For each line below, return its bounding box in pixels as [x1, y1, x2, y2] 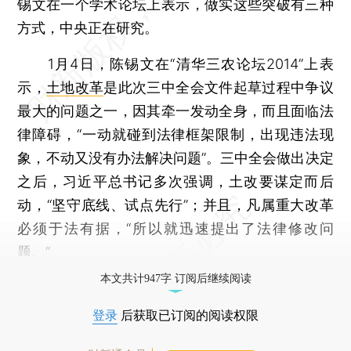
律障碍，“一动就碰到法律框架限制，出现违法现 [17, 125, 334, 143]
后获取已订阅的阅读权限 [118, 308, 259, 322]
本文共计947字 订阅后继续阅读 [100, 272, 251, 284]
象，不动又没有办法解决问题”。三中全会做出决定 [17, 149, 334, 166]
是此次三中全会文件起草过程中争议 [103, 78, 334, 96]
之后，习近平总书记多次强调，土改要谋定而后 [17, 172, 334, 190]
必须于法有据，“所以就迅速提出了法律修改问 [17, 219, 334, 237]
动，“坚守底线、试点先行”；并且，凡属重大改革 [17, 196, 334, 213]
